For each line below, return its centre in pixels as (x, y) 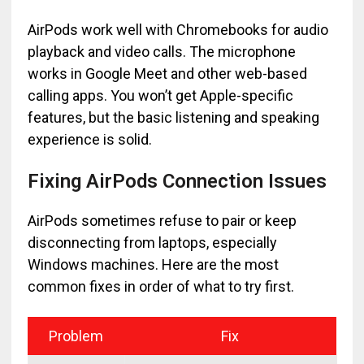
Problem (76, 336)
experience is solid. (89, 139)
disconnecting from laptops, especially (152, 243)
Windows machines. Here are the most (153, 264)
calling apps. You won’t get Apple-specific (160, 95)
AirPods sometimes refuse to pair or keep (162, 221)
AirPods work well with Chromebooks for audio (178, 30)
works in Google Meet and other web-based (167, 74)
